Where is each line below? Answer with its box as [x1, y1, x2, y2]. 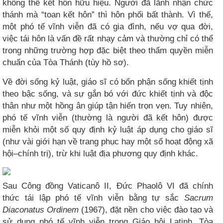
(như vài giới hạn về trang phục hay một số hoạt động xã [2, 136, 213, 146]
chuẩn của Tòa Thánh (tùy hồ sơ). [2, 57, 129, 67]
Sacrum [184, 193, 213, 203]
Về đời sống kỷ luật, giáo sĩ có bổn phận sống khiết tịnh [2, 77, 213, 87]
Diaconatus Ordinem [2, 205, 79, 215]
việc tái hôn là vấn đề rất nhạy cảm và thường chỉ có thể [2, 33, 213, 43]
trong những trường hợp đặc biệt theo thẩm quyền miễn [2, 45, 213, 55]
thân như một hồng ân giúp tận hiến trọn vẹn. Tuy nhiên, [2, 101, 213, 111]
